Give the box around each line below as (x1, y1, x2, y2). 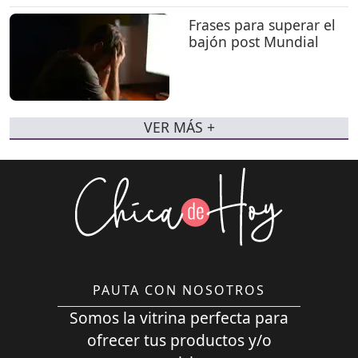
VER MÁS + (143, 117, 215, 137)
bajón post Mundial (189, 32, 319, 52)
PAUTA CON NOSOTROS (93, 281, 265, 300)
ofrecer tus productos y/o (86, 329, 272, 352)
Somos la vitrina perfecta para (70, 307, 288, 329)
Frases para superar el (189, 15, 336, 35)
